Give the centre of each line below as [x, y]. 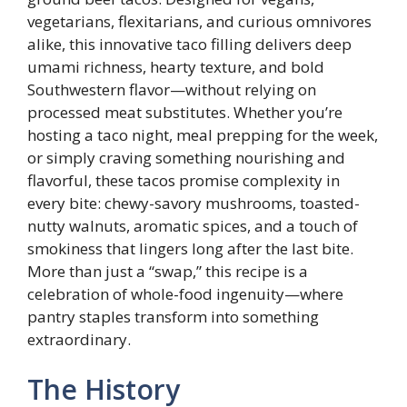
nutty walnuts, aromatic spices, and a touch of [193, 225]
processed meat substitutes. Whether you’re [185, 112]
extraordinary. [79, 339]
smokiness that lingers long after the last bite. [190, 248]
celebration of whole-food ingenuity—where [185, 293]
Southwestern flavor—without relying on [172, 89]
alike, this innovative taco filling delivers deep [189, 44]
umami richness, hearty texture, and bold [176, 66]
